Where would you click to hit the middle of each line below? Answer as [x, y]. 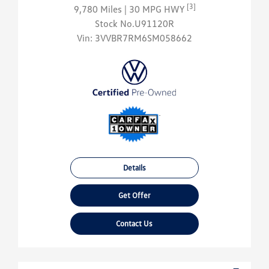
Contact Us [134, 224]
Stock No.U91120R [134, 24]
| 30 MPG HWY [155, 9]
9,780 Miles [99, 9]
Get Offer [134, 195]
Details [134, 168]
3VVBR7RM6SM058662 [144, 38]
